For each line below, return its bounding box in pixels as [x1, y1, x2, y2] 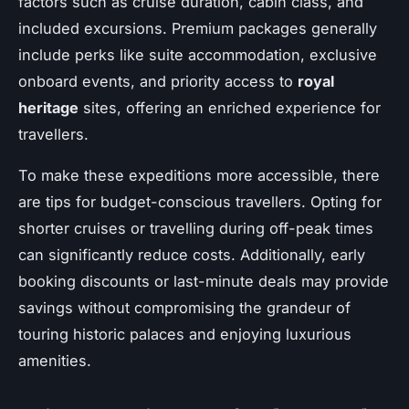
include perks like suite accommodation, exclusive [18, 45, 377, 64]
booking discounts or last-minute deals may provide [18, 271, 389, 290]
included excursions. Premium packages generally [18, 18, 377, 37]
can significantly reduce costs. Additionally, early [18, 245, 365, 264]
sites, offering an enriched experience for [79, 98, 381, 117]
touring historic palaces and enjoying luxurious [18, 324, 351, 343]
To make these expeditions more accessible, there [18, 165, 380, 184]
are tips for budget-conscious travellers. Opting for [18, 192, 382, 211]
